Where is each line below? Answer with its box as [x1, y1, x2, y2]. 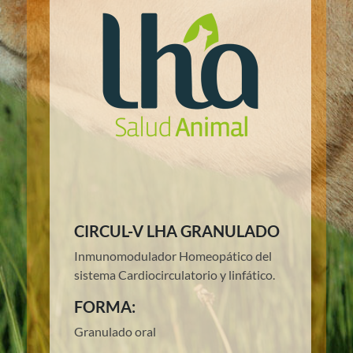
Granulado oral [73, 324, 156, 340]
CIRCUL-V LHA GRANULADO [73, 221, 280, 241]
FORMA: [73, 297, 136, 317]
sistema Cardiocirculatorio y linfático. [73, 267, 275, 283]
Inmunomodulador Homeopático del [73, 248, 272, 264]
